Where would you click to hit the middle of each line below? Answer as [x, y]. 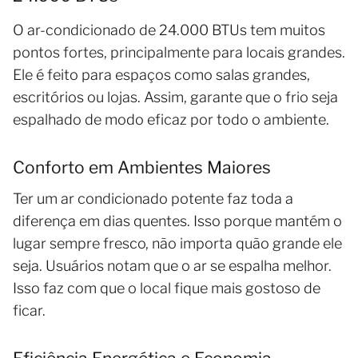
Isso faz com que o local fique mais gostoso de [167, 288]
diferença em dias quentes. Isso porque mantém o [177, 221]
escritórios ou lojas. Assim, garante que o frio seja [175, 97]
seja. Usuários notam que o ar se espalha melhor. [172, 266]
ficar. [29, 311]
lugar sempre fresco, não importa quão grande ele [177, 244]
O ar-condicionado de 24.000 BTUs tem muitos [169, 30]
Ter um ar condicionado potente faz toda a [153, 199]
